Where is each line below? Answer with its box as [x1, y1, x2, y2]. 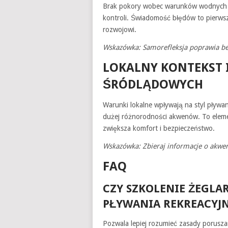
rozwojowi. [103, 25, 136, 34]
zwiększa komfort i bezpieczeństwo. [103, 124, 215, 132]
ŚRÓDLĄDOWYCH [103, 77, 203, 92]
